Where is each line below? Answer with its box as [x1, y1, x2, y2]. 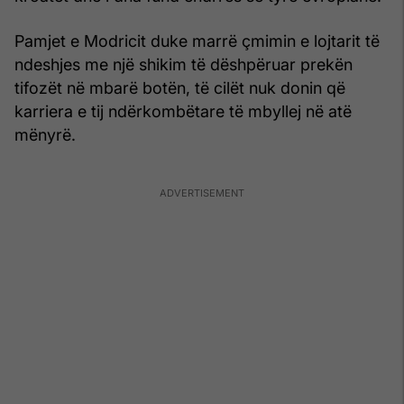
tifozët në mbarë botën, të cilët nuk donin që [14, 78, 345, 97]
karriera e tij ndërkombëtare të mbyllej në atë [14, 101, 352, 121]
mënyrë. [14, 124, 76, 144]
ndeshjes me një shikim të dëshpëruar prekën [14, 54, 353, 74]
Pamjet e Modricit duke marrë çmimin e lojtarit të [14, 31, 380, 50]
